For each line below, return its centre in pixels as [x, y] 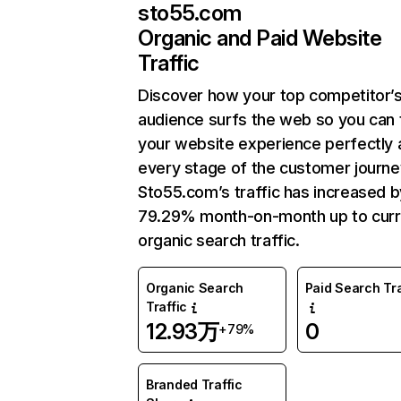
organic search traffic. [219, 240]
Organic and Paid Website [260, 38]
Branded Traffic [194, 384]
